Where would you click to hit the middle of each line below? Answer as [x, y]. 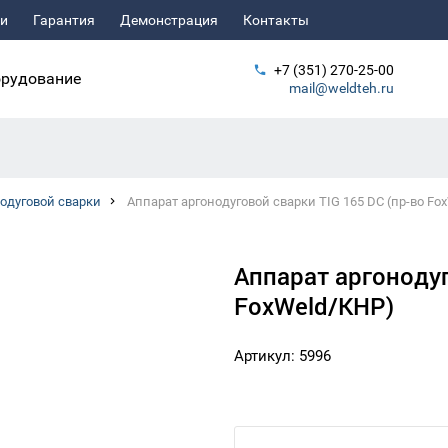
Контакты [276, 20]
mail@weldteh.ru [341, 88]
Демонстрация [169, 20]
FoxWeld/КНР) [314, 306]
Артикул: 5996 [282, 356]
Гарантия [64, 20]
